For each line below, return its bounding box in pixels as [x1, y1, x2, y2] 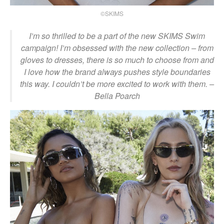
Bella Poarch [94, 89, 140, 101]
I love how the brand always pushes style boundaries [23, 65, 210, 77]
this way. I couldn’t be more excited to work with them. [20, 77, 207, 89]
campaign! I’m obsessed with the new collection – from [20, 41, 213, 53]
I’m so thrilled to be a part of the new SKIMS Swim [29, 29, 205, 41]
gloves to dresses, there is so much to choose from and [20, 53, 214, 65]
